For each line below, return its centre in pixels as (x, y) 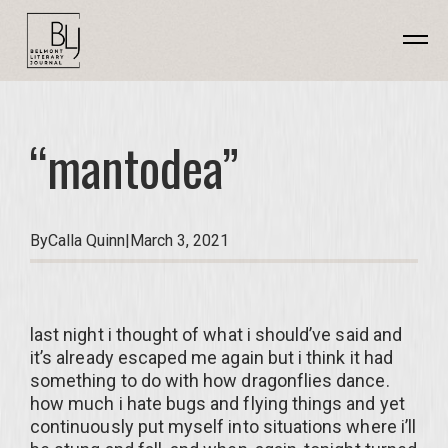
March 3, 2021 (179, 240)
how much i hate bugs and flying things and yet (217, 403)
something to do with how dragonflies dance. (210, 380)
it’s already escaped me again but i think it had (211, 357)
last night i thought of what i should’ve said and (216, 334)
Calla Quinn (86, 240)
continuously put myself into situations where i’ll (223, 426)
